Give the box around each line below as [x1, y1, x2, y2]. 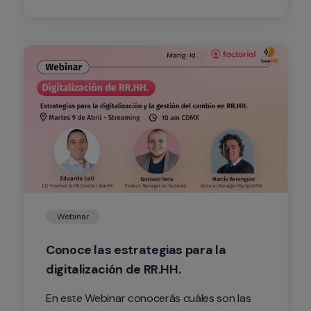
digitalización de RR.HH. [46, 261, 181, 278]
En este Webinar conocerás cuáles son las [46, 291, 251, 306]
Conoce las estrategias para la [46, 242, 226, 259]
